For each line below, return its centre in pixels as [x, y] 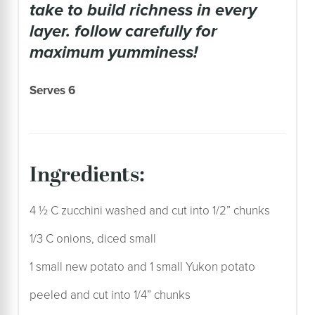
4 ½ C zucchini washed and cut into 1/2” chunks [150, 210]
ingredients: [91, 175]
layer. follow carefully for [123, 31]
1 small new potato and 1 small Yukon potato [142, 266]
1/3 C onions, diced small [93, 238]
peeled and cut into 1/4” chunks [110, 295]
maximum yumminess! [114, 52]
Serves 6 [52, 90]
